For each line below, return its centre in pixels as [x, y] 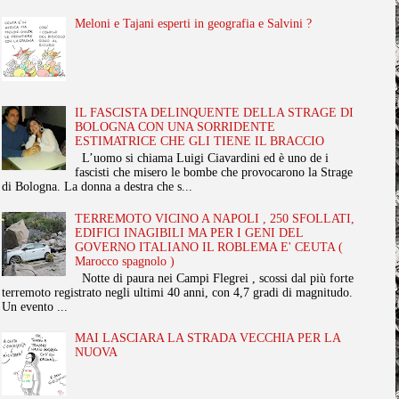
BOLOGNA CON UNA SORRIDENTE [175, 127]
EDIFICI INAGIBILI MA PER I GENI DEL [189, 232]
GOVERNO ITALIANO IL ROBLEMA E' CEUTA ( [209, 247]
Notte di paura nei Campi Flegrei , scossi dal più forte [215, 278]
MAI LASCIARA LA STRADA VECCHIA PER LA [208, 338]
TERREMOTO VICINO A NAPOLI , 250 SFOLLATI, [215, 218]
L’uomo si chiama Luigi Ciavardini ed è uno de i [202, 159]
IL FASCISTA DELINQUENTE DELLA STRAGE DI [215, 113]
